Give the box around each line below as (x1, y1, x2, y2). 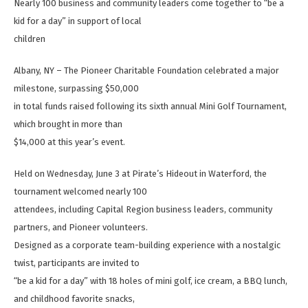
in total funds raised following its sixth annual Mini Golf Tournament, (14, 101, 287, 112)
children (14, 34, 45, 45)
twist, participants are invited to (14, 258, 142, 269)
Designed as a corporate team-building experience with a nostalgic (14, 240, 280, 251)
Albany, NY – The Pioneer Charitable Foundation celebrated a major (14, 65, 279, 76)
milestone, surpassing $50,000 (14, 83, 141, 94)
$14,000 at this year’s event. (14, 137, 125, 148)
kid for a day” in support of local (14, 16, 142, 27)
